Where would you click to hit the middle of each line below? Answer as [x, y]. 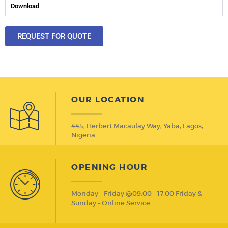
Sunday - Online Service [111, 203]
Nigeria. [84, 135]
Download [25, 6]
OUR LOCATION [108, 99]
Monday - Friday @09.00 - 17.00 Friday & [137, 193]
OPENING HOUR [109, 167]
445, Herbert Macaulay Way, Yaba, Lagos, [137, 126]
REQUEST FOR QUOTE [54, 36]
